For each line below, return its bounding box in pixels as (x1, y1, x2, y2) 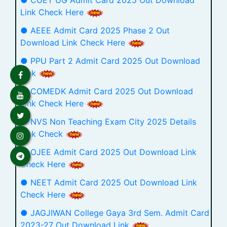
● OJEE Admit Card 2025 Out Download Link (20, 147, 197, 157)
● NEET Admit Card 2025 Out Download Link (20, 177, 197, 187)
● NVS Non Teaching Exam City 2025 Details (20, 117, 196, 127)
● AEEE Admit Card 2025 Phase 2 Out (20, 25, 170, 35)
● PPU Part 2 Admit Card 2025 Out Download (20, 56, 200, 66)
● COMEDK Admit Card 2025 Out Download (20, 86, 193, 96)
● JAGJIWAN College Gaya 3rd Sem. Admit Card (20, 208, 209, 218)
